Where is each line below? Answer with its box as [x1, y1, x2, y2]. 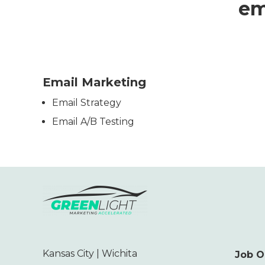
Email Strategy [52, 97, 121, 108]
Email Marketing [43, 75, 146, 89]
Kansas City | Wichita [43, 248, 137, 259]
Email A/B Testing [52, 116, 134, 127]
